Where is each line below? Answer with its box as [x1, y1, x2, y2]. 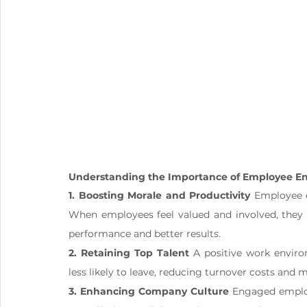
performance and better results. [69, 228, 221, 241]
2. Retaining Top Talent [69, 247, 189, 260]
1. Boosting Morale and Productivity [69, 189, 251, 202]
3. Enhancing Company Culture [69, 285, 229, 298]
